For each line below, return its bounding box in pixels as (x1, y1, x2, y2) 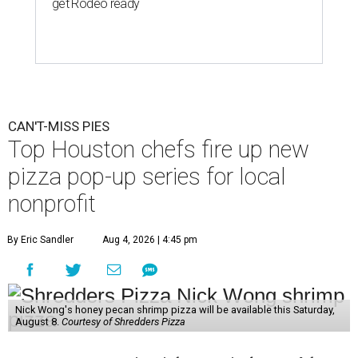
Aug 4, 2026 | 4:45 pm (102, 234, 197, 246)
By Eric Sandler (7, 234, 74, 246)
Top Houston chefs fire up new (8, 136, 309, 164)
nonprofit (8, 190, 96, 218)
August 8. (14, 316, 62, 328)
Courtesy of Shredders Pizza (61, 316, 185, 328)
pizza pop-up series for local (8, 163, 286, 191)
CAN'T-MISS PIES (8, 118, 109, 135)
